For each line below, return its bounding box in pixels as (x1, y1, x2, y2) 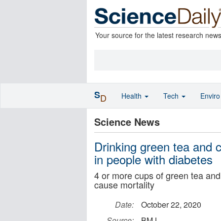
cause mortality (94, 178, 154, 191)
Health (121, 91, 144, 101)
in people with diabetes (94, 150, 213, 168)
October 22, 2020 (141, 199, 201, 210)
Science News (94, 114, 160, 129)
